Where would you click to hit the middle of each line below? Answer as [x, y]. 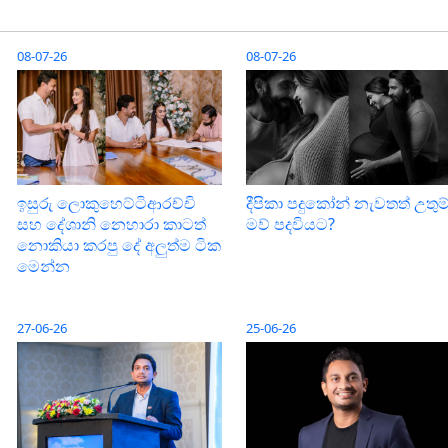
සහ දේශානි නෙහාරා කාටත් [111, 223]
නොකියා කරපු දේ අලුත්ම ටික [119, 244]
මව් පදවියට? [290, 223]
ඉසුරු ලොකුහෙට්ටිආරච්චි [106, 202]
